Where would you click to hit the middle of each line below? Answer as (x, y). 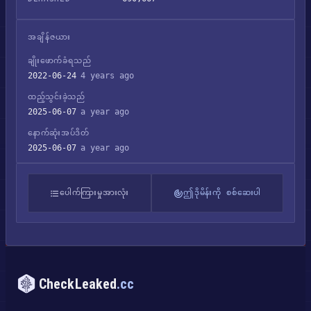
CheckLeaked (78, 284)
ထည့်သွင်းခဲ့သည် (57, 97)
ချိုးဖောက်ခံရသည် (60, 61)
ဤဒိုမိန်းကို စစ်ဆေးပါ (222, 192)
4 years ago (107, 76)
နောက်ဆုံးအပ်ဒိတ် (59, 133)
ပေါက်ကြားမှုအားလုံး (95, 192)
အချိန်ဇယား (50, 37)
